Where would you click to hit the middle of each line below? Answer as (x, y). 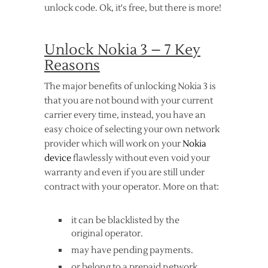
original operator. (107, 234)
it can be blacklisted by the (125, 220)
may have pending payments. (132, 250)
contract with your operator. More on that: (132, 187)
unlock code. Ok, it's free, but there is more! (133, 8)
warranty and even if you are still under (124, 173)
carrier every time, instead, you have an (125, 115)
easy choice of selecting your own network (132, 130)
